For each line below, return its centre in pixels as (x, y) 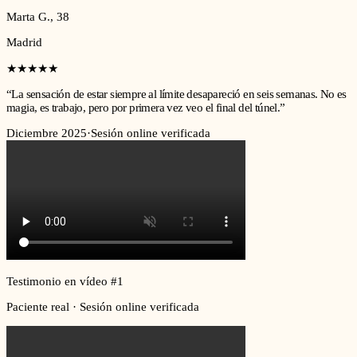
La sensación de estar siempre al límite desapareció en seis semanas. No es (179, 94)
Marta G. (28, 16)
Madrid (24, 42)
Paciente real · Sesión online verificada (103, 307)
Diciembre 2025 (47, 133)
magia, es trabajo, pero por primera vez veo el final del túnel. (143, 107)
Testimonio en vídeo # (62, 281)
